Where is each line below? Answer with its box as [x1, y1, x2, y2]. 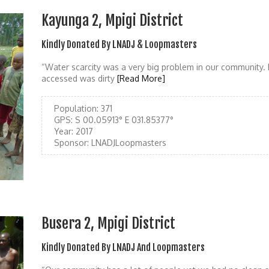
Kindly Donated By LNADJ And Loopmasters [41, 241, 205, 253]
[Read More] [117, 73, 165, 84]
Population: [54, 103, 98, 114]
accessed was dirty [41, 73, 117, 84]
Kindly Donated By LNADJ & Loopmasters [41, 38, 197, 51]
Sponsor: [54, 138, 89, 148]
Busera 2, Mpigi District [41, 214, 175, 232]
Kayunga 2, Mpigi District [41, 11, 183, 30]
